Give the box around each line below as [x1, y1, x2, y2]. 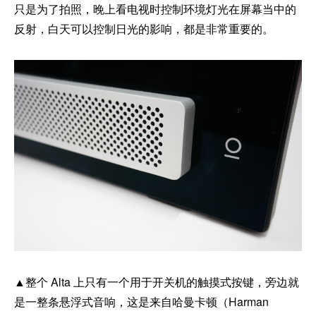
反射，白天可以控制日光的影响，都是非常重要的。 [14, 20, 274, 37]
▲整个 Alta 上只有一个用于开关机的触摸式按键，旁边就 [14, 274, 299, 291]
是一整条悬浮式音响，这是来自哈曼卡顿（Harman [14, 293, 269, 310]
